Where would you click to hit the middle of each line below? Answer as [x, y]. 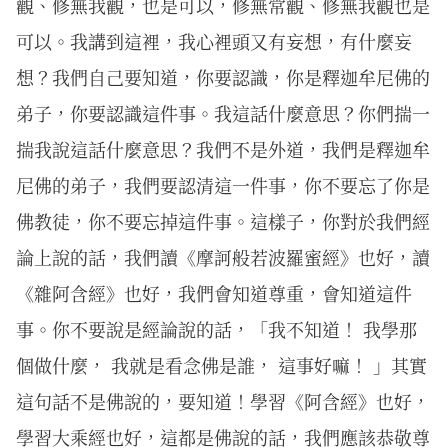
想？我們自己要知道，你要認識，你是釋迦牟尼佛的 [223, 76]
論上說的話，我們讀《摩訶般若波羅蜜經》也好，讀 [223, 256]
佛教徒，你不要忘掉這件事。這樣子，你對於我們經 [223, 220]
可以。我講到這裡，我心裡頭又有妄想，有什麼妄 [214, 40]
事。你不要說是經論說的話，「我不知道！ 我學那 [216, 328]
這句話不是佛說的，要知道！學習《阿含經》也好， [223, 400]
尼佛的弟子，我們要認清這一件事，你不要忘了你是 [223, 184]
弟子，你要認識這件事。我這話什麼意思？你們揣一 [223, 112]
